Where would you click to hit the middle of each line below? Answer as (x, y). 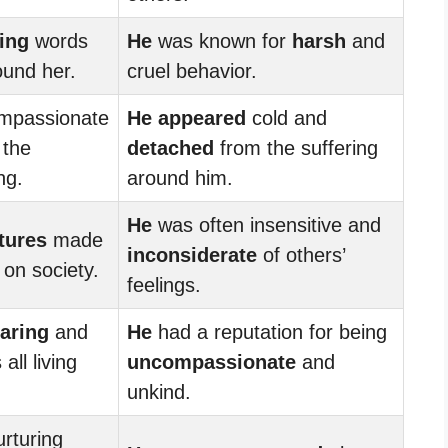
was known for (222, 40)
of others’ (301, 254)
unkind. (159, 391)
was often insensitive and (266, 224)
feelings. (164, 284)
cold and (286, 117)
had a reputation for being (269, 331)
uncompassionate (211, 361)
